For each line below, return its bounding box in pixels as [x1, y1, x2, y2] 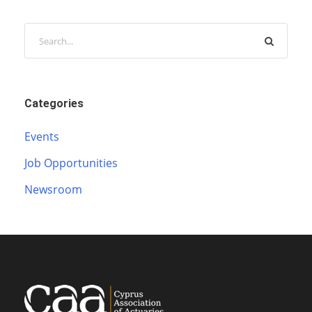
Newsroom [24, 182, 82, 198]
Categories [24, 97, 84, 111]
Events [24, 129, 59, 145]
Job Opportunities [24, 155, 118, 171]
